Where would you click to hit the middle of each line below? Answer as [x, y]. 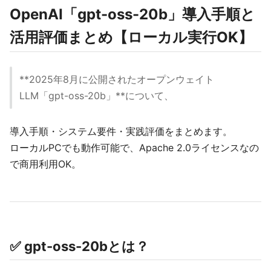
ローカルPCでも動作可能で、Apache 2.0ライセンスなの [134, 148]
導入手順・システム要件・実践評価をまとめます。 [121, 131]
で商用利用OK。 [45, 164]
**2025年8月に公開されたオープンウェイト [117, 79]
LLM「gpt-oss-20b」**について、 [96, 96]
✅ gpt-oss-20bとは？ [79, 246]
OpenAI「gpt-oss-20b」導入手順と [132, 14]
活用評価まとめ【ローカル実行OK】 [131, 37]
